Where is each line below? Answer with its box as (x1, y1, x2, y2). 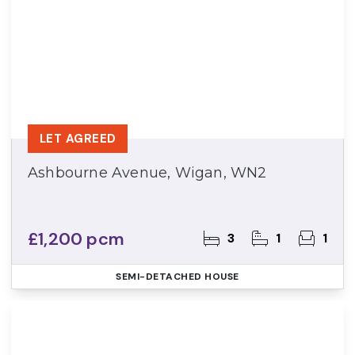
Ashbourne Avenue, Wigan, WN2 (28, 164, 267, 181)
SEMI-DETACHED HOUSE (116, 270, 239, 283)
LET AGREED (40, 131, 116, 147)
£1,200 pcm (28, 227, 124, 250)
